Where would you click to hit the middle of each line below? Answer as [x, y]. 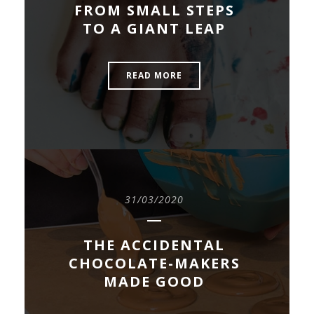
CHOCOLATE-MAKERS [154, 263]
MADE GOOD [154, 281]
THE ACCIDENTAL [154, 245]
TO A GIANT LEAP [154, 28]
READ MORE [154, 76]
